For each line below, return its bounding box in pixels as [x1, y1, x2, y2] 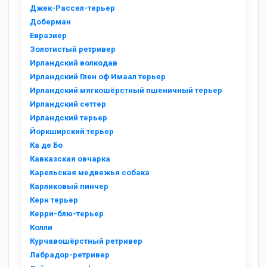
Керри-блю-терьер [30, 209, 104, 218]
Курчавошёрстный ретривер [30, 237, 142, 246]
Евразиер [30, 31, 67, 40]
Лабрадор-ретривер [30, 250, 110, 259]
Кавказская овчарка [30, 154, 110, 163]
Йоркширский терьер [30, 127, 114, 136]
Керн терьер [30, 195, 78, 204]
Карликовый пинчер [30, 182, 108, 191]
